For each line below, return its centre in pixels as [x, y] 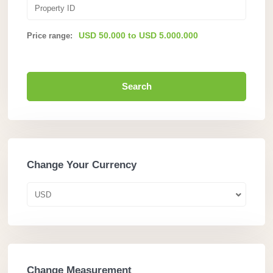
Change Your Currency [82, 165]
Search [136, 87]
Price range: [50, 36]
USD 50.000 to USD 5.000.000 [138, 36]
